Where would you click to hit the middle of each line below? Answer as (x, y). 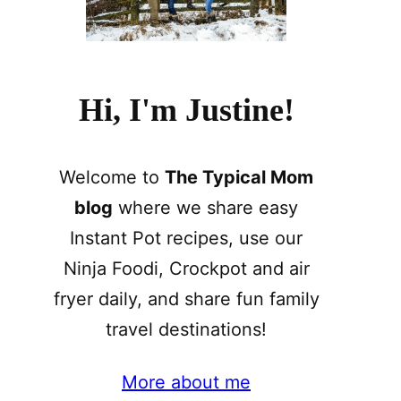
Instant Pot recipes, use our (186, 239)
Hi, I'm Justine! (186, 111)
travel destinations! (186, 330)
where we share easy (205, 208)
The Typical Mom (239, 178)
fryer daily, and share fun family (186, 299)
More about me (186, 383)
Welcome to (112, 178)
